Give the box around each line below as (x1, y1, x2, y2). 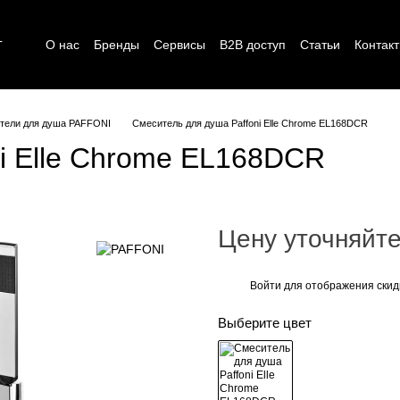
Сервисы (153, 37, 205, 52)
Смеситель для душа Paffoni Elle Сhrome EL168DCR (132, 118, 368, 129)
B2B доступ (219, 37, 286, 52)
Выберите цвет (218, 315, 312, 330)
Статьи (299, 37, 340, 52)
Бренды (93, 37, 139, 52)
